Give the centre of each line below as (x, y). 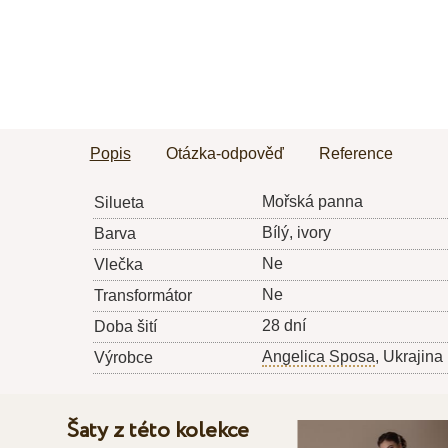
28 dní (283, 326)
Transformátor (142, 296)
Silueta (118, 203)
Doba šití (125, 327)
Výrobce (123, 358)
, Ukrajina (408, 357)
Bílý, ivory (296, 233)
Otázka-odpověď (224, 154)
